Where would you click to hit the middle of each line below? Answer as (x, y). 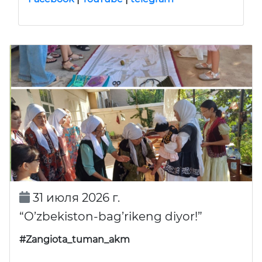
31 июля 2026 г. (75, 197)
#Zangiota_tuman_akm (75, 239)
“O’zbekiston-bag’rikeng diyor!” (111, 216)
